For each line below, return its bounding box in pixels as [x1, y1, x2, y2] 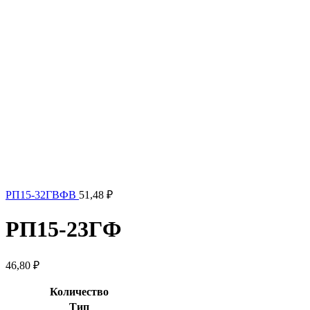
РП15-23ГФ [6, 217, 121, 242]
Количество [49, 285, 109, 298]
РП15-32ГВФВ [6, 188, 79, 201]
